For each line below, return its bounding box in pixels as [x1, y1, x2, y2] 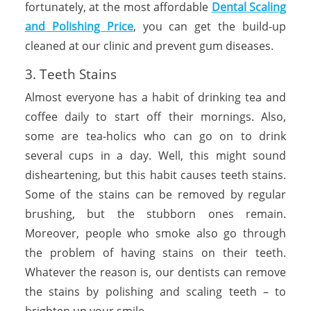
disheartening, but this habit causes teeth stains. [24, 167, 287, 183]
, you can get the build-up [133, 18, 287, 34]
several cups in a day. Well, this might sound [24, 147, 287, 163]
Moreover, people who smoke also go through [24, 225, 287, 241]
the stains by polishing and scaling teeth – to [24, 283, 287, 299]
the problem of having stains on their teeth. [24, 244, 287, 260]
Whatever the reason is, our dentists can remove [24, 264, 287, 280]
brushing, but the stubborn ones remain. [24, 205, 287, 221]
